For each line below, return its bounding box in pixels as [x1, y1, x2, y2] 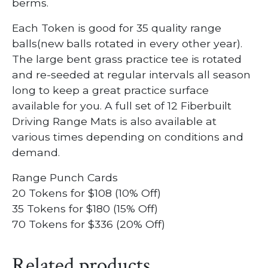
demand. [11, 145, 60, 159]
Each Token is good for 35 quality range [11, 21, 221, 34]
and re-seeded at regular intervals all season [11, 68, 251, 81]
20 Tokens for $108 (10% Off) [11, 186, 161, 199]
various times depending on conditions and [11, 130, 243, 143]
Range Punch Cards [11, 170, 118, 184]
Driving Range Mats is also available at [11, 114, 217, 127]
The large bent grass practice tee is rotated [11, 52, 242, 65]
